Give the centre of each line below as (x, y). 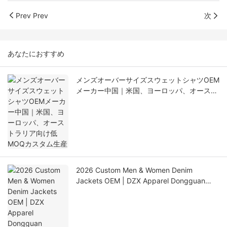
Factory (89, 192)
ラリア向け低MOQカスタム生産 (127, 101)
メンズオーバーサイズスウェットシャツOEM (148, 80)
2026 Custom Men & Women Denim (134, 170)
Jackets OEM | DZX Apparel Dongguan (141, 181)
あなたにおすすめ (36, 54)
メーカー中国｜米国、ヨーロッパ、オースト (147, 91)
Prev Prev (32, 15)
